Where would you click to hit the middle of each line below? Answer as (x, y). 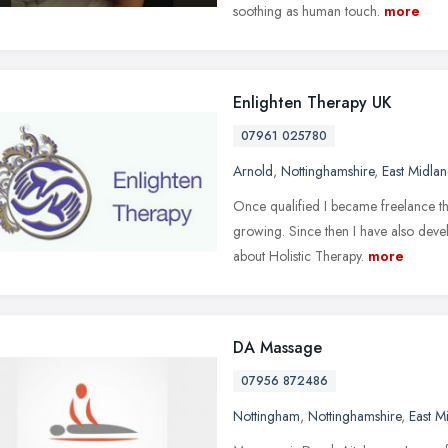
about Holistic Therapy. (298, 255)
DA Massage (277, 347)
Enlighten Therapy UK (312, 102)
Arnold (253, 170)
